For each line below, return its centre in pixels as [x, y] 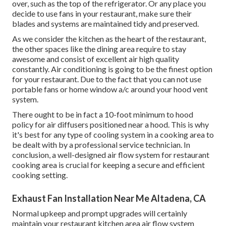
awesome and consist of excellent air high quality [96, 59]
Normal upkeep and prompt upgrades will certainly [100, 213]
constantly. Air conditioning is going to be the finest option [112, 69]
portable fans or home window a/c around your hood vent [110, 89]
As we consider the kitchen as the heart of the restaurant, [109, 39]
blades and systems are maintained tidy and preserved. [105, 24]
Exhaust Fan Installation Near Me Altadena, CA [109, 199]
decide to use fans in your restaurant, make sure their [102, 14]
